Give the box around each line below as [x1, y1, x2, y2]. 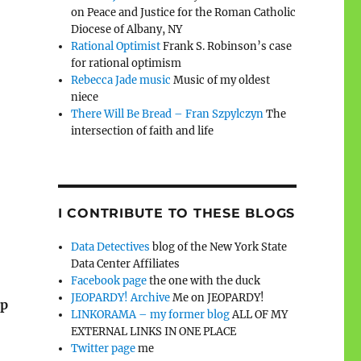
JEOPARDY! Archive [71, 290, 171, 305]
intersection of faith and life [71, 123, 214, 138]
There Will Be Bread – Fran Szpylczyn [71, 106, 264, 121]
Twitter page [71, 341, 136, 355]
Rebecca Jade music [71, 73, 172, 87]
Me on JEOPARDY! [170, 290, 265, 305]
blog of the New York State [150, 239, 288, 254]
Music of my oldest [171, 73, 271, 87]
